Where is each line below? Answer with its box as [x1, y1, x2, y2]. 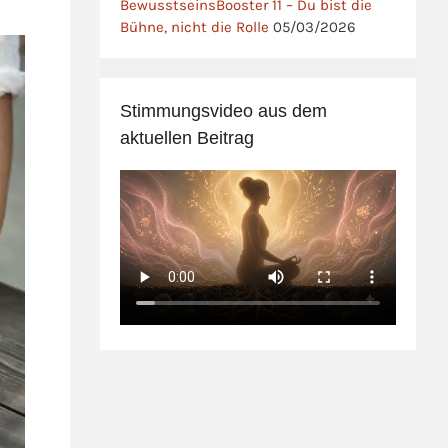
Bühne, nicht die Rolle [120, 17, 270, 36]
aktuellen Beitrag [120, 127, 255, 148]
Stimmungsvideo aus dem [120, 100, 328, 121]
